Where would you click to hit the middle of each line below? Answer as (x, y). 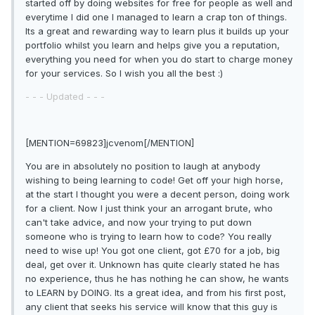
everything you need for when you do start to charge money (159, 59)
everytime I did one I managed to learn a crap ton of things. (156, 17)
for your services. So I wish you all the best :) (124, 73)
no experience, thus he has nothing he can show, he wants (157, 279)
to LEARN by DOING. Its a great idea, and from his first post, (156, 293)
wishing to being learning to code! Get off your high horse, (154, 180)
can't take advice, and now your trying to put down (139, 223)
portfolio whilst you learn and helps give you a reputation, (153, 45)
